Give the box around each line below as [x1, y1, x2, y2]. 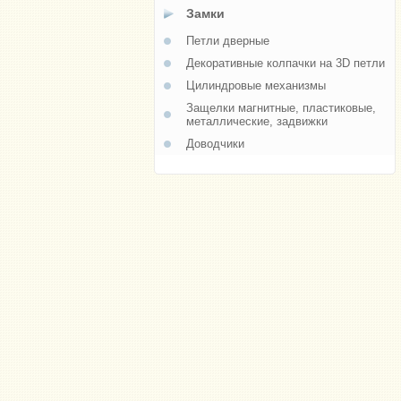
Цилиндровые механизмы [186, 79, 326, 92]
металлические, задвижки [186, 115, 328, 128]
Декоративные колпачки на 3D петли [186, 56, 385, 70]
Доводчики [186, 137, 244, 150]
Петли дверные [186, 34, 269, 47]
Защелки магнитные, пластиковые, [186, 101, 376, 115]
